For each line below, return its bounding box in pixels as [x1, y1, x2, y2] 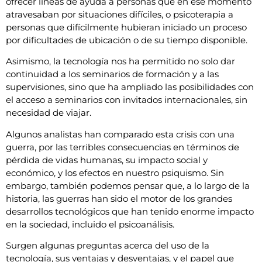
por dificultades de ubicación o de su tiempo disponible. [6, 34, 247, 46]
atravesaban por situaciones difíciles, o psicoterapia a [6, 8, 233, 20]
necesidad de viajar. [6, 107, 91, 119]
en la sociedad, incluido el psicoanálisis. [6, 218, 174, 230]
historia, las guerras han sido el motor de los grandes [6, 192, 232, 204]
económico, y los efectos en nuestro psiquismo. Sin [6, 167, 224, 178]
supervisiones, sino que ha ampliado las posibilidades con [6, 81, 254, 93]
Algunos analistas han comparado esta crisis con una [6, 128, 235, 140]
